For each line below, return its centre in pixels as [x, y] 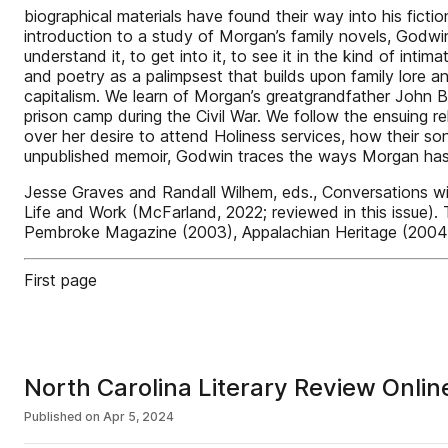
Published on [62, 416]
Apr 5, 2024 [138, 416]
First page [60, 280]
